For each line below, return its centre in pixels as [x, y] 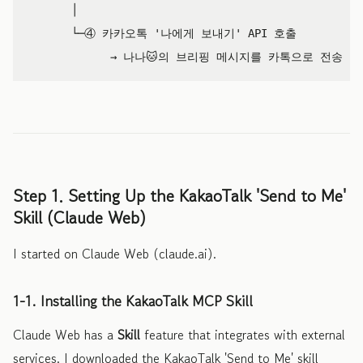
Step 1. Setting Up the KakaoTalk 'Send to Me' [179, 196]
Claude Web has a [65, 334]
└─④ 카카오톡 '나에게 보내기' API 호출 [161, 33]
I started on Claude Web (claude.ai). [115, 253]
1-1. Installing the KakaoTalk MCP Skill [133, 301]
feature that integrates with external [243, 334]
